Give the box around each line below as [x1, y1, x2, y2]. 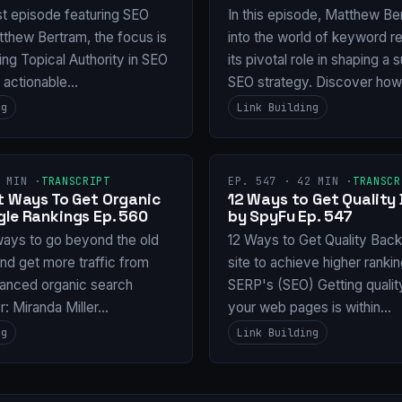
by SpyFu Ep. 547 [228, 206, 354, 227]
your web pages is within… [228, 298, 391, 316]
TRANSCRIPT [40, 173, 110, 188]
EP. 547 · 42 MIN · [228, 173, 353, 188]
